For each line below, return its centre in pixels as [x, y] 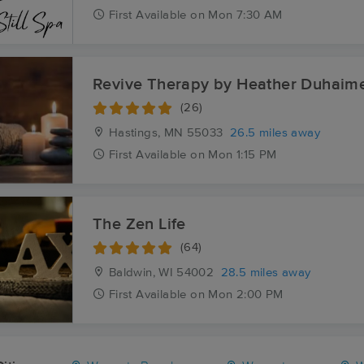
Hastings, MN [144, 133]
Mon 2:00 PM [246, 295]
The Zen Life [139, 224]
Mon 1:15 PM [243, 155]
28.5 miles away [266, 273]
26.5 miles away [275, 133]
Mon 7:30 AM [245, 15]
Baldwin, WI [139, 273]
